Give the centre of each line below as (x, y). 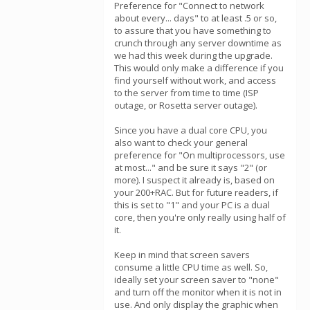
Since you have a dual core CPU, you (191, 130)
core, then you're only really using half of (200, 217)
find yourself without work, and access (195, 80)
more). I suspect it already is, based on (194, 180)
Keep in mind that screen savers (182, 255)
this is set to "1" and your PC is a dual (192, 205)
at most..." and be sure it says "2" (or (191, 167)
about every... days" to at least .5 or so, (195, 18)
